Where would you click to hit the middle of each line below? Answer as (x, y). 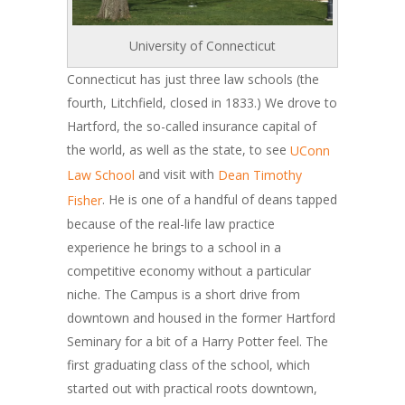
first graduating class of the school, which (188, 364)
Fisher (85, 200)
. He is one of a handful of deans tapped (220, 199)
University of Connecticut (202, 46)
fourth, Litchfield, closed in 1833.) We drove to (202, 103)
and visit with (176, 174)
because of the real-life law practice (171, 223)
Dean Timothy (260, 175)
